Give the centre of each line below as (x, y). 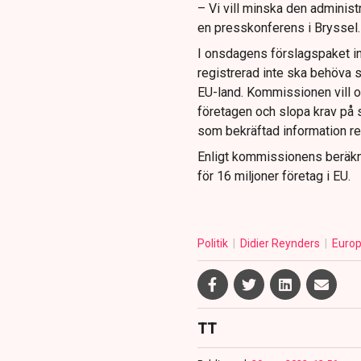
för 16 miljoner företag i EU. (274, 176)
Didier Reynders (281, 244)
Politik (214, 244)
